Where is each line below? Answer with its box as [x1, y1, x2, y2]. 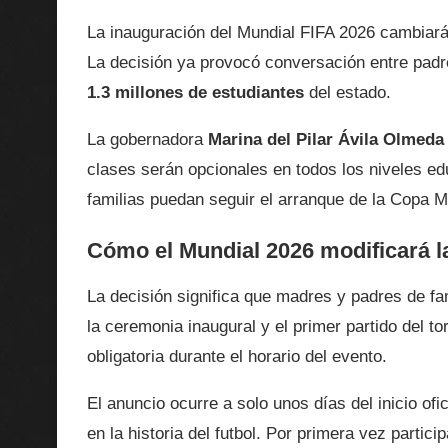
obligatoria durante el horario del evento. [87, 347, 387, 367]
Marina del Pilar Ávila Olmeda [208, 130, 444, 150]
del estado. [304, 83, 391, 103]
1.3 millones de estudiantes [87, 83, 304, 103]
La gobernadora [87, 130, 208, 150]
